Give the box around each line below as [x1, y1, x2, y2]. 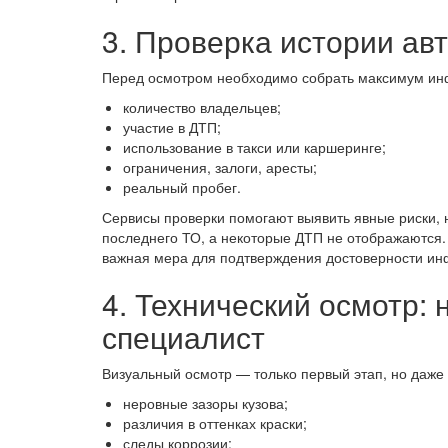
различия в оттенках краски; [123, 413, 307, 433]
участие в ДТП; [123, 117, 221, 137]
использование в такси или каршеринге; [123, 137, 386, 157]
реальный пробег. [123, 177, 241, 197]
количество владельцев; [123, 97, 281, 117]
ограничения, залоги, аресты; [123, 157, 317, 177]
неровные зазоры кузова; [123, 393, 288, 413]
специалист [102, 315, 265, 358]
